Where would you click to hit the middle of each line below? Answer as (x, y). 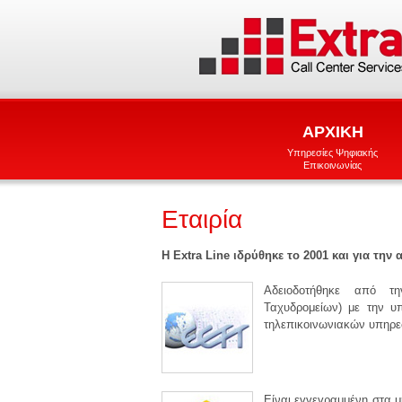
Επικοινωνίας (333, 166)
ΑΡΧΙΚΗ (332, 132)
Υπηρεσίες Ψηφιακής (333, 153)
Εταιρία (202, 219)
